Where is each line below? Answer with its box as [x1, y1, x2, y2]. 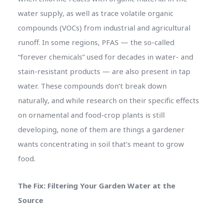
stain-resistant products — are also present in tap [17, 66, 190, 76]
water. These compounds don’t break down [17, 80, 167, 91]
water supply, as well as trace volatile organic [17, 8, 173, 18]
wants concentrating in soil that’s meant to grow [17, 139, 184, 149]
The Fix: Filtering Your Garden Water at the [17, 180, 175, 190]
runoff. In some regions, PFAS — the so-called [17, 37, 174, 47]
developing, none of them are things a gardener [17, 124, 185, 134]
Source [17, 195, 43, 205]
